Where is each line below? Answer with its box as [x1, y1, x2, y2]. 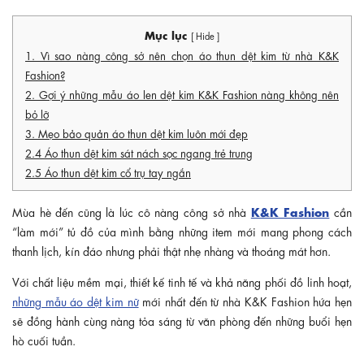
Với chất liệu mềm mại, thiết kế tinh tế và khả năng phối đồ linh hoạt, [12, 273, 352, 288]
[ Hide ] [191, 28, 219, 41]
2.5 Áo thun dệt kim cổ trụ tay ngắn [25, 164, 191, 179]
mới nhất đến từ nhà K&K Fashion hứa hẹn [138, 292, 353, 308]
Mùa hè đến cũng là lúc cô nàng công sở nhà [12, 203, 251, 219]
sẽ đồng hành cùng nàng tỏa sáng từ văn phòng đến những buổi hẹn [12, 312, 352, 327]
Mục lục [145, 26, 191, 41]
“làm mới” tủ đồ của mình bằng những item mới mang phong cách [12, 223, 352, 238]
